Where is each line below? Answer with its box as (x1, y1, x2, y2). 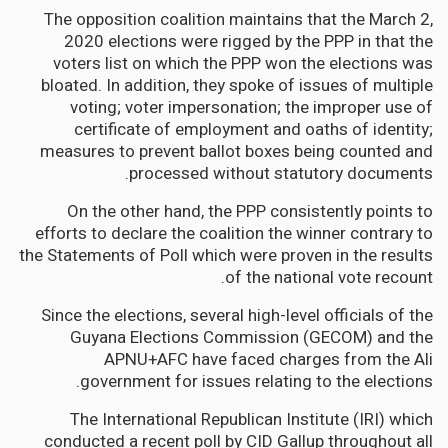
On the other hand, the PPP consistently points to (67, 198, 433, 224)
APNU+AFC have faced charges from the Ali (104, 346, 433, 372)
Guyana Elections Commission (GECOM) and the (70, 324, 433, 350)
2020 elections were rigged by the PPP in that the (64, 28, 433, 54)
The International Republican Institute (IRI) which (70, 406, 433, 432)
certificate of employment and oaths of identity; (74, 116, 433, 142)
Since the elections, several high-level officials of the (41, 302, 433, 328)
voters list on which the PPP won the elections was (53, 50, 433, 76)
